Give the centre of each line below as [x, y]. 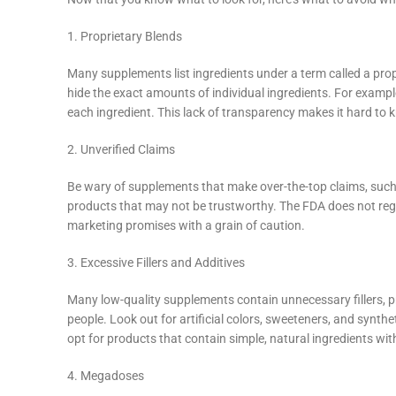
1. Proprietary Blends [125, 37]
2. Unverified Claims [121, 150]
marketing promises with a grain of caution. [186, 226]
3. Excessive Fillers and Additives [156, 263]
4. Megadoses [106, 376]
